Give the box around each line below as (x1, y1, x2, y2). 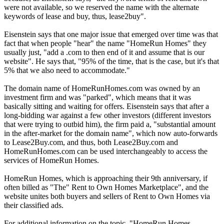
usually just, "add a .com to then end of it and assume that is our (4, 47, 204, 56)
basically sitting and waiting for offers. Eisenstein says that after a (4, 101, 209, 110)
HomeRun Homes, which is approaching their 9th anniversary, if (4, 173, 207, 182)
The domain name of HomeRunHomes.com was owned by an (4, 83, 200, 92)
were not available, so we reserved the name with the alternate (4, 2, 199, 11)
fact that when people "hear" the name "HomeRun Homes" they (4, 38, 206, 47)
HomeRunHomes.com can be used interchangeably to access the (4, 146, 207, 155)
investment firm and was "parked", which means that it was (4, 92, 191, 101)
